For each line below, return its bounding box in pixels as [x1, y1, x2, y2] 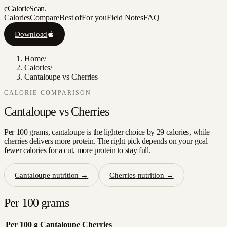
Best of [59, 13, 82, 22]
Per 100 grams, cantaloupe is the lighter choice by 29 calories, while [4, 128, 210, 136]
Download [15, 29, 48, 39]
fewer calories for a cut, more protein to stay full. [4, 146, 151, 155]
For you [82, 13, 107, 22]
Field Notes [106, 13, 143, 22]
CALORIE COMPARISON [4, 90, 92, 96]
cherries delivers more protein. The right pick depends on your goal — [4, 137, 217, 145]
